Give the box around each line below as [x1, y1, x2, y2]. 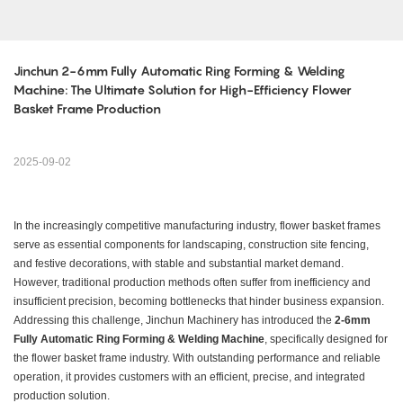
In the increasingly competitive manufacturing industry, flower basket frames [13, 219, 381, 233]
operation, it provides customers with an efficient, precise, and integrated [13, 371, 365, 384]
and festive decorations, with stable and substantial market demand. [13, 257, 344, 271]
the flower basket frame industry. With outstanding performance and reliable [13, 352, 381, 365]
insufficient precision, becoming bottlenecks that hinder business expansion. [13, 295, 384, 309]
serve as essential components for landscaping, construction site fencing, [13, 238, 369, 252]
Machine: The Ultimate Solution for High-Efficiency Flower [13, 82, 352, 98]
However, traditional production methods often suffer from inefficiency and [13, 276, 371, 290]
